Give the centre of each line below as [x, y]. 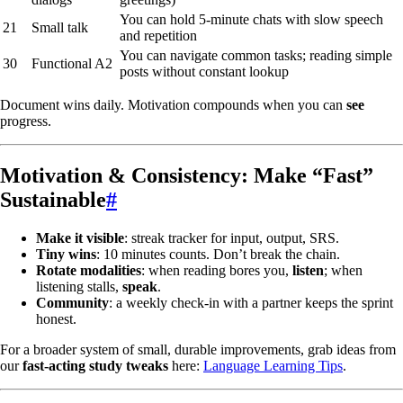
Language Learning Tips [273, 365]
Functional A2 [72, 63]
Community [72, 302]
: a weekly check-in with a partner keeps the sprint [251, 302]
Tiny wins [66, 254]
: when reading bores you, [217, 270]
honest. [56, 318]
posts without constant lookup [204, 71]
